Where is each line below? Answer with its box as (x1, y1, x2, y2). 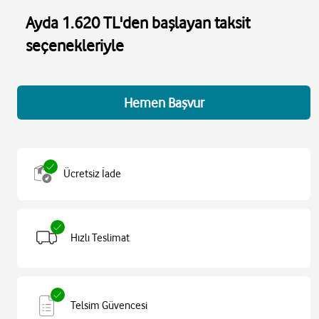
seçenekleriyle (26, 35, 124, 55)
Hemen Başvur (123, 94, 204, 110)
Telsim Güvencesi (70, 299, 147, 313)
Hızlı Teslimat (70, 231, 130, 245)
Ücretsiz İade (63, 167, 121, 181)
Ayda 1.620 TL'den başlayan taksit (26, 12, 250, 32)
